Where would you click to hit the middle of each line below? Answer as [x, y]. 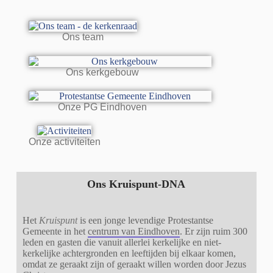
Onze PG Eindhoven [102, 107]
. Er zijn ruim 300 [213, 231]
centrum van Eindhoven [133, 231]
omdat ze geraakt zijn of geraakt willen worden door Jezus [134, 264]
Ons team [83, 37]
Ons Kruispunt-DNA [136, 184]
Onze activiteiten [64, 142]
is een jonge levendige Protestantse [146, 220]
